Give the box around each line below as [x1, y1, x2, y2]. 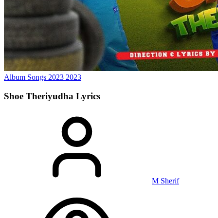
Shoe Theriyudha [4, 91, 76, 101]
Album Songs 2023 [4, 73, 66, 81]
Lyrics [76, 91, 100, 101]
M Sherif [152, 177, 179, 185]
